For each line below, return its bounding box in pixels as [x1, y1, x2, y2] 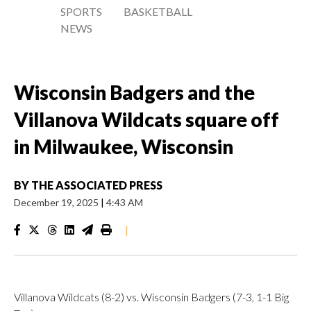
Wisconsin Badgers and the [14, 81, 255, 104]
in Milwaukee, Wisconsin [14, 135, 233, 158]
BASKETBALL [124, 5, 193, 18]
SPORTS [60, 5, 102, 18]
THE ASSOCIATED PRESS [31, 178, 162, 192]
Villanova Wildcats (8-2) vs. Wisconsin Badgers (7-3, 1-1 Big [14, 290, 289, 303]
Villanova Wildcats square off [14, 108, 279, 131]
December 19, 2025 [14, 196, 101, 208]
